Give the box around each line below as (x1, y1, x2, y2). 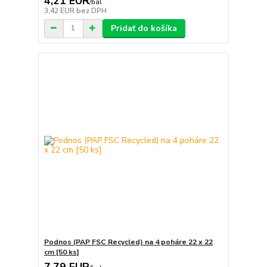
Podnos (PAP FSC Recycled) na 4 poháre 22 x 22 (44, 237, 213, 247)
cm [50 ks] (44, 247, 79, 257)
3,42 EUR (44, 5, 76, 15)
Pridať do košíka (110, 22, 177, 34)
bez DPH (76, 5, 107, 15)
